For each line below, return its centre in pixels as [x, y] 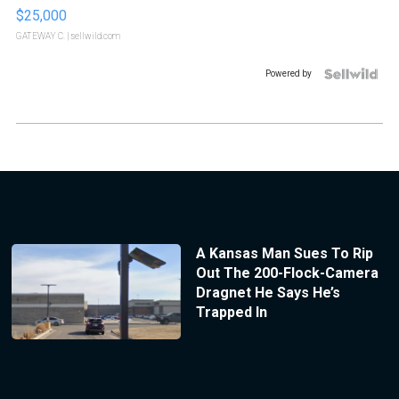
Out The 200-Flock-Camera [287, 273]
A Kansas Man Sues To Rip [284, 253]
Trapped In [231, 312]
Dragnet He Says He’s [268, 292]
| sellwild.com [93, 36]
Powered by [289, 73]
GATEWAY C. [41, 36]
